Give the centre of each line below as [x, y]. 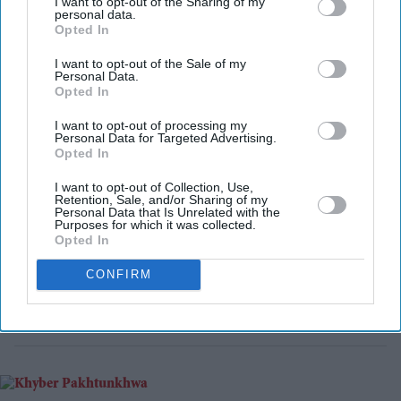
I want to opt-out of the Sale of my [150, 63]
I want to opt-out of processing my [151, 125]
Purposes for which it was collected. [155, 224]
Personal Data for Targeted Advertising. [166, 137]
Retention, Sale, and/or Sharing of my [161, 199]
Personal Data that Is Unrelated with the [167, 212]
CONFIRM [119, 274]
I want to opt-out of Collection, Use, [154, 187]
